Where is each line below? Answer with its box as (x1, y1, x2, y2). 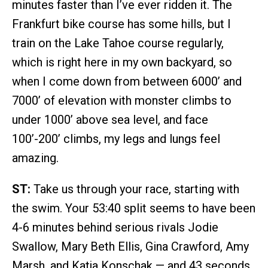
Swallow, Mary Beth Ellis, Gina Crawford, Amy (12, 239, 249, 254)
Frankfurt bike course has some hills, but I (12, 16, 231, 31)
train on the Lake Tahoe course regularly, (12, 35, 224, 50)
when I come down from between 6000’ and (12, 74, 242, 89)
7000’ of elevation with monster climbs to (12, 93, 232, 108)
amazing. (12, 150, 59, 165)
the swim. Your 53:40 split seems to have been (12, 200, 255, 215)
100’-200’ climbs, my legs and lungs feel (12, 131, 220, 146)
